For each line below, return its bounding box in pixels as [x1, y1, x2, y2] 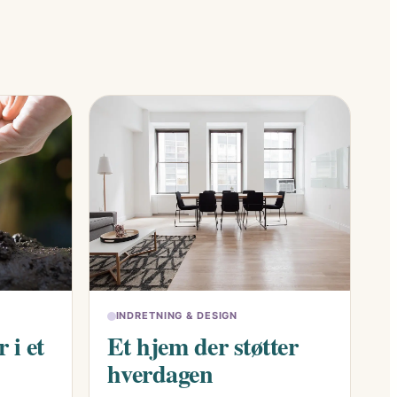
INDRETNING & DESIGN [115, 309, 238, 323]
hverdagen [106, 355, 213, 393]
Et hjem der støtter [106, 328, 298, 365]
